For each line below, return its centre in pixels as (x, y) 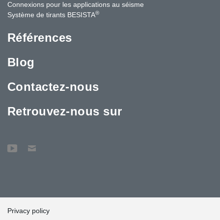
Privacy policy (28, 210)
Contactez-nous (53, 86)
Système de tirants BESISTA (51, 14)
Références (40, 37)
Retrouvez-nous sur (65, 111)
